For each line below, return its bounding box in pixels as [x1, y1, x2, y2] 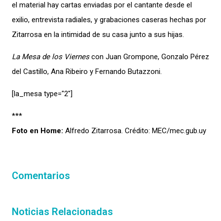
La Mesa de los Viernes [12, 52, 89, 61]
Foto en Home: [12, 126, 65, 135]
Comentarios [12, 170, 70, 182]
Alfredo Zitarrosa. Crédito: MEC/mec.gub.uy [65, 126, 206, 135]
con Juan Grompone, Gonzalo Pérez [89, 52, 209, 61]
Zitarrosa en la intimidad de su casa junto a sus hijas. [12, 30, 184, 39]
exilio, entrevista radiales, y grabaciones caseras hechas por [12, 15, 206, 24]
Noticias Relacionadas [12, 206, 113, 218]
